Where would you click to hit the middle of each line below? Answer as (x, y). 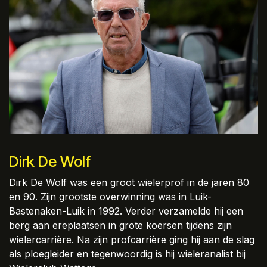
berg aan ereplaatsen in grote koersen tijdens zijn (120, 226)
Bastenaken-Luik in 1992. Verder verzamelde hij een (126, 211)
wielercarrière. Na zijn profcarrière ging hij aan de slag (132, 240)
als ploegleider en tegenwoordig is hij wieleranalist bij (127, 254)
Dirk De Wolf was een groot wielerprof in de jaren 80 (129, 183)
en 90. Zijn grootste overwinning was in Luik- (110, 197)
